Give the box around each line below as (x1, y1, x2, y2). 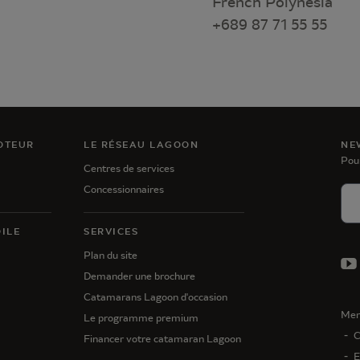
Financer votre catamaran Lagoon (84, 333, 241, 345)
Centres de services (84, 162, 174, 174)
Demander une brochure (84, 270, 195, 282)
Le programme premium (84, 312, 198, 324)
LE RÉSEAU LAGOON (84, 139, 198, 150)
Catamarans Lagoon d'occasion (84, 291, 227, 303)
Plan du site (84, 249, 137, 261)
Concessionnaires (84, 183, 164, 195)
